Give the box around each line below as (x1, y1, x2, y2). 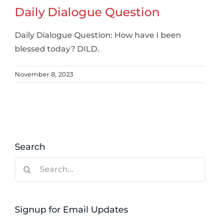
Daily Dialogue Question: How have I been (15, 30, 181, 40)
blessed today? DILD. (15, 44, 99, 54)
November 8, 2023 (15, 70, 73, 78)
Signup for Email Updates (15, 204, 128, 215)
